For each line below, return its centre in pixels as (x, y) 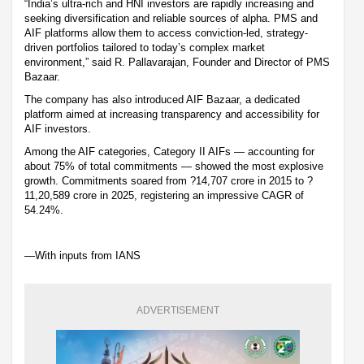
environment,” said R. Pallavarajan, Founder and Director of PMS (177, 62)
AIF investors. (58, 128)
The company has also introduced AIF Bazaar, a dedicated (162, 99)
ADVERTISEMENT (178, 310)
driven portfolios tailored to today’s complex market (145, 47)
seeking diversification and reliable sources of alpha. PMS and (171, 18)
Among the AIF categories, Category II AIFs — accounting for (169, 151)
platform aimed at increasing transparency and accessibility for (172, 114)
